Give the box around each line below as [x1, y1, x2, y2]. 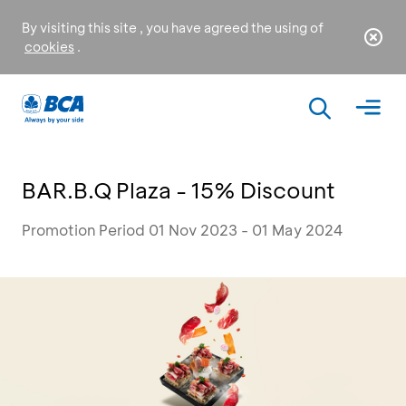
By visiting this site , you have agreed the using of [22, 19, 324, 36]
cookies [24, 38, 74, 55]
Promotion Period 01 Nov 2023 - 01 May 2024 [22, 220, 343, 239]
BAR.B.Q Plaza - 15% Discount [22, 176, 335, 204]
